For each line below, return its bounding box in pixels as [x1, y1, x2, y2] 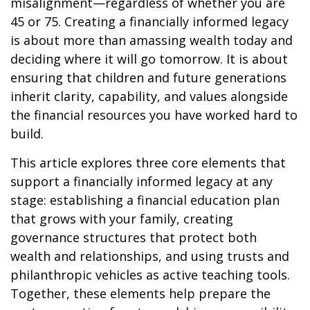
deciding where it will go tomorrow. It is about [10, 50, 288, 67]
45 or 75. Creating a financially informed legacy [10, 12, 289, 30]
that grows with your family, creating [10, 210, 233, 227]
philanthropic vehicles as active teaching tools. [10, 266, 290, 283]
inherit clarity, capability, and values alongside [10, 87, 288, 104]
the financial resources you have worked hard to [10, 106, 298, 123]
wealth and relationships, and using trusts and [10, 247, 289, 264]
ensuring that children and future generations [10, 69, 286, 86]
